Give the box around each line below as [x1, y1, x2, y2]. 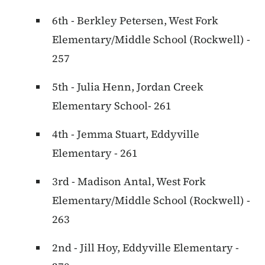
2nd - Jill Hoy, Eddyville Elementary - [52, 240, 239, 256]
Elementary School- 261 [52, 98, 172, 114]
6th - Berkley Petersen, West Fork [52, 13, 218, 28]
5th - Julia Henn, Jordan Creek [52, 79, 203, 95]
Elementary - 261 [52, 146, 138, 161]
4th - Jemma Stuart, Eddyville [52, 127, 199, 142]
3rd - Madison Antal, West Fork [52, 174, 206, 189]
